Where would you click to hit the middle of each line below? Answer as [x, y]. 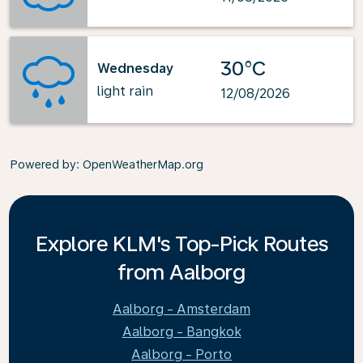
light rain [125, 91]
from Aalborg [181, 272]
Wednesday [135, 68]
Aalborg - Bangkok [181, 332]
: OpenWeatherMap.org [140, 164]
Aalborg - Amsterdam [181, 309]
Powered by [43, 164]
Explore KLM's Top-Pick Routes [181, 243]
